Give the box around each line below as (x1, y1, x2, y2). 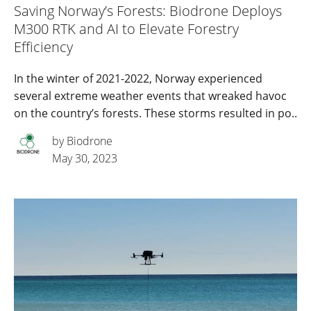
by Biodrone (52, 133, 112, 149)
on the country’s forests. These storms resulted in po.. (14, 105, 297, 121)
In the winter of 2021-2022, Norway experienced (14, 70, 262, 86)
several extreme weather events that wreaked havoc (14, 87, 287, 103)
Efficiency (14, 37, 73, 56)
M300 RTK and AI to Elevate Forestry (14, 19, 239, 38)
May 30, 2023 (52, 150, 117, 166)
